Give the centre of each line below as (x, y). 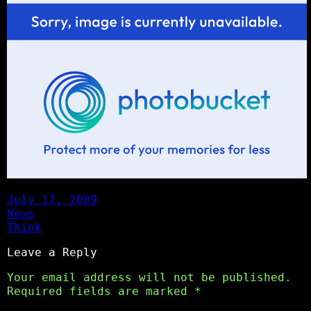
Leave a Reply (52, 252)
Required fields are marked (101, 291)
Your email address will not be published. (149, 277)
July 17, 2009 (52, 199)
